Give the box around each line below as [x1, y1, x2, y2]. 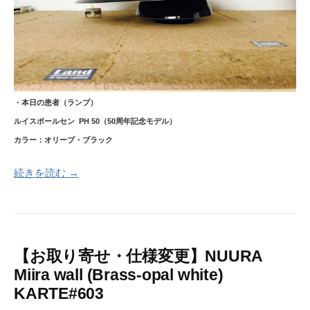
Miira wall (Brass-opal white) [14, 266, 224, 284]
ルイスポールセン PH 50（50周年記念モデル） [14, 117, 176, 126]
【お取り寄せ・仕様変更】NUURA [14, 247, 263, 266]
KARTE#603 [14, 284, 104, 303]
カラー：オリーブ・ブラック [14, 136, 113, 145]
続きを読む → [14, 166, 79, 179]
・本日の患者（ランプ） [14, 98, 98, 107]
